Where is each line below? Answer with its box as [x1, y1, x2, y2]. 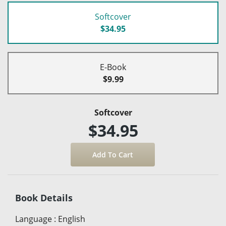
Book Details [15, 192, 73, 204]
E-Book [100, 62, 126, 73]
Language [15, 213, 52, 225]
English [58, 213, 85, 225]
